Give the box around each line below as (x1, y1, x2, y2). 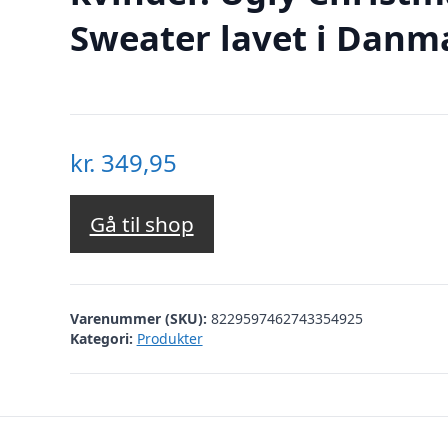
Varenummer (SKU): (69, 308, 211, 328)
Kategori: (69, 328, 133, 348)
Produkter (136, 328, 203, 348)
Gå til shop (89, 210, 194, 239)
